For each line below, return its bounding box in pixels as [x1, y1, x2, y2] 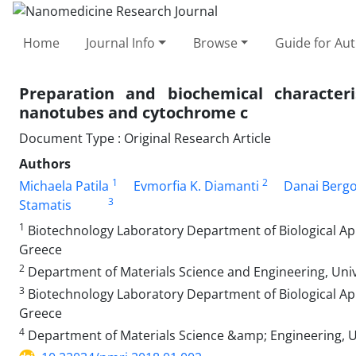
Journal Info [86, 33, 156, 52]
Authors [19, 154, 71, 172]
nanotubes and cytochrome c [19, 101, 248, 123]
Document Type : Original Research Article [19, 129, 271, 147]
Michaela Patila [19, 176, 109, 195]
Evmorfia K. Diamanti [133, 176, 259, 195]
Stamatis [19, 195, 72, 214]
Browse [192, 33, 238, 52]
